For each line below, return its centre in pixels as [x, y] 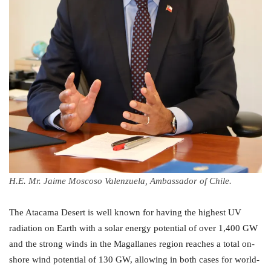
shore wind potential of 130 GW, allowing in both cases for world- [134, 260]
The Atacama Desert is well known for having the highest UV [125, 213]
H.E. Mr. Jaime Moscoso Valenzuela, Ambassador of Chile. [120, 181]
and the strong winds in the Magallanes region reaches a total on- [132, 244]
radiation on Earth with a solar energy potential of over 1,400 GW [133, 228]
